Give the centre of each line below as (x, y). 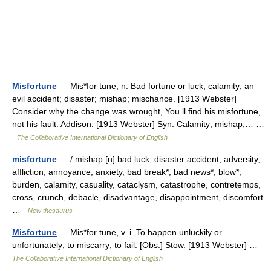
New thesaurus (50, 211)
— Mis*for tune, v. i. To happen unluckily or (139, 232)
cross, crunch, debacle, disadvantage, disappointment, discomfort (138, 197)
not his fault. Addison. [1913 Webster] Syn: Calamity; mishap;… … (138, 124)
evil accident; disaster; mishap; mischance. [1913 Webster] (124, 99)
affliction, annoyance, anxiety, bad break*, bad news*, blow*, (127, 172)
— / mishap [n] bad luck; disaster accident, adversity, (158, 159)
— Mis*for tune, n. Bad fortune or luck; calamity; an (155, 86)
